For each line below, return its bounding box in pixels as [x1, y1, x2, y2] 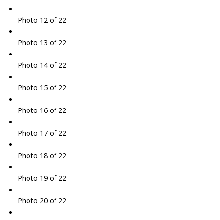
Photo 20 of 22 [17, 195, 66, 206]
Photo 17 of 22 [17, 128, 66, 138]
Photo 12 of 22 [17, 15, 66, 25]
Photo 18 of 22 [17, 150, 66, 161]
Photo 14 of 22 [17, 60, 66, 70]
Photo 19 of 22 [17, 173, 66, 183]
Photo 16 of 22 [17, 105, 66, 115]
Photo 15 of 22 [17, 82, 66, 93]
